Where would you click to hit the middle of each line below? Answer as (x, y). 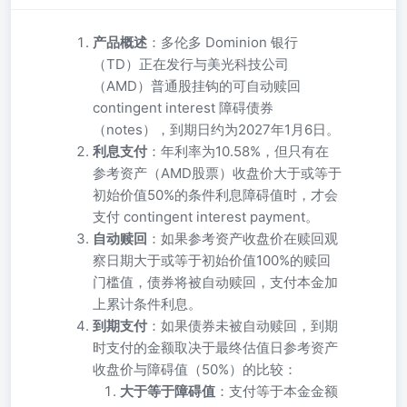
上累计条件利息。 (147, 304)
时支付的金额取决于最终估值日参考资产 (215, 347)
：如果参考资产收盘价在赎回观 (243, 238)
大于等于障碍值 (168, 391)
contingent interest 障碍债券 (183, 108)
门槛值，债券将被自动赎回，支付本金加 (215, 282)
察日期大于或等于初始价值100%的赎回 (212, 260)
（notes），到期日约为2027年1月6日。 (216, 129)
